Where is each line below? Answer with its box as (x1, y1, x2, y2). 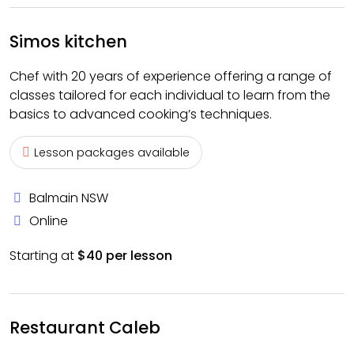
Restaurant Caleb (9, 316, 160, 339)
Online (29, 212, 68, 230)
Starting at (9, 247, 77, 265)
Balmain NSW (29, 189, 108, 207)
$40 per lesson (77, 247, 172, 265)
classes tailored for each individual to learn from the (9, 86, 330, 104)
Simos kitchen (9, 30, 127, 53)
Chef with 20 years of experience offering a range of (9, 67, 332, 85)
